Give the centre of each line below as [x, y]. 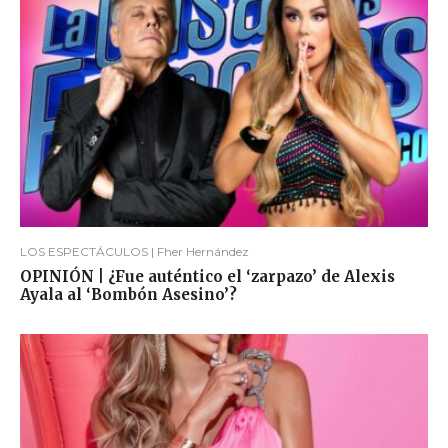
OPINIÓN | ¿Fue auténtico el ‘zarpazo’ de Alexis [207, 276]
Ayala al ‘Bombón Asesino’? [128, 294]
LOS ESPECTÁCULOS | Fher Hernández [134, 251]
